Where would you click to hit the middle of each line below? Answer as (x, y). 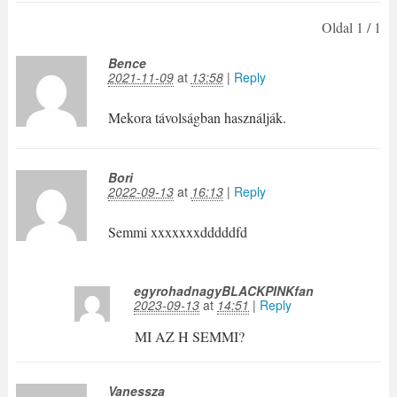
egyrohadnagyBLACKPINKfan (224, 291)
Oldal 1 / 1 (352, 27)
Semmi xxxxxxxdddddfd (177, 232)
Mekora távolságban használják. (197, 118)
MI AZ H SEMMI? (189, 337)
